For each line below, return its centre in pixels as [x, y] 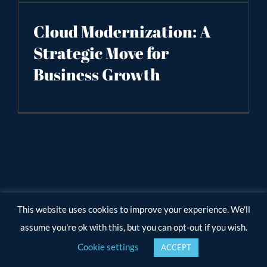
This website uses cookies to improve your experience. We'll [133, 209]
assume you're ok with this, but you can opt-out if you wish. [133, 227]
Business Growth [97, 74]
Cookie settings [108, 247]
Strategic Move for [101, 52]
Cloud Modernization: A [122, 31]
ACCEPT [176, 247]
